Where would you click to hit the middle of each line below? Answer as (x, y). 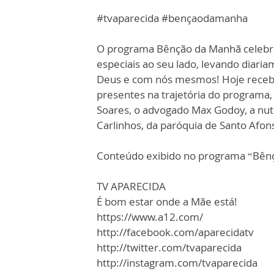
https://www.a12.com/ (150, 217)
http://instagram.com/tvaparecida (177, 263)
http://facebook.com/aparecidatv (175, 232)
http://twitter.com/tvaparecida (169, 247)
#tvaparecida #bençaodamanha (172, 18)
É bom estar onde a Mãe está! (167, 202)
